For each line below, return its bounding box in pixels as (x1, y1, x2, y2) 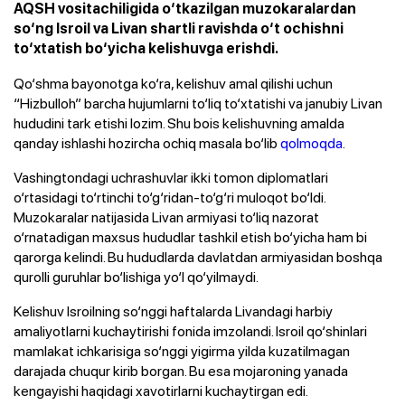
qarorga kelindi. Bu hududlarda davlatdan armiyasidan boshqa (14, 246, 382, 267)
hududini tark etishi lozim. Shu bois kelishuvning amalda (14, 112, 344, 133)
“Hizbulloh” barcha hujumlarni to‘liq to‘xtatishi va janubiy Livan (14, 92, 382, 113)
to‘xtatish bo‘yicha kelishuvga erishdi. (14, 39, 278, 57)
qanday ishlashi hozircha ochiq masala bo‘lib (14, 132, 280, 153)
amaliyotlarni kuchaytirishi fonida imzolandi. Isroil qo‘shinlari (14, 320, 367, 341)
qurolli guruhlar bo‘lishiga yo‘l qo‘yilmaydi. (14, 266, 259, 287)
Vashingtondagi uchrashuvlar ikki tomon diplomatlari (14, 166, 328, 187)
